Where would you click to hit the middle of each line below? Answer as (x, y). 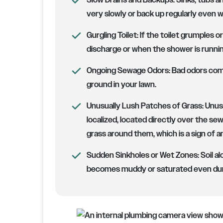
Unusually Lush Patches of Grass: (146, 106)
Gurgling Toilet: (112, 35)
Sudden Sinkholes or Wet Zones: (143, 155)
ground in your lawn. (121, 85)
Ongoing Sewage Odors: (128, 71)
